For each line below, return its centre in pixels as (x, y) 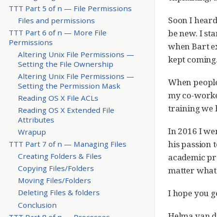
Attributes (36, 120)
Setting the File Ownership (65, 64)
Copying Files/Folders (56, 168)
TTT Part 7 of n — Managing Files (67, 144)
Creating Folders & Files (60, 156)
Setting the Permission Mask (69, 85)
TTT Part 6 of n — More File (57, 32)
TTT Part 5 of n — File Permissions (70, 8)
